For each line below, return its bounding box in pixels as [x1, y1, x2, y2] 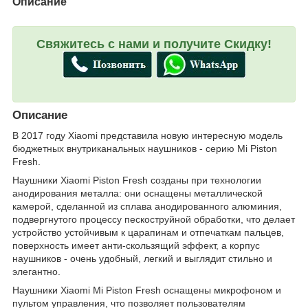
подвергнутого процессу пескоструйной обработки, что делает [12, 214, 295, 225]
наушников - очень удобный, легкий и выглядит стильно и [12, 253, 272, 265]
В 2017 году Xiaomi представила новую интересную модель [12, 130, 283, 142]
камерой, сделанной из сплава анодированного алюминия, [12, 201, 282, 212]
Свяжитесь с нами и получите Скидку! [36, 36, 272, 51]
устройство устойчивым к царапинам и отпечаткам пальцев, [12, 227, 284, 239]
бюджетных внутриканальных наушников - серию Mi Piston [12, 143, 277, 155]
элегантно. [12, 266, 60, 278]
